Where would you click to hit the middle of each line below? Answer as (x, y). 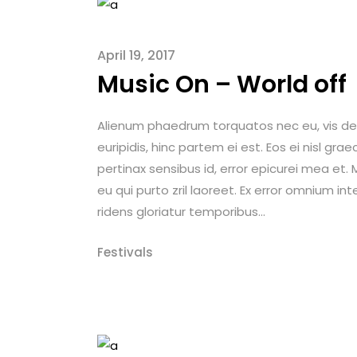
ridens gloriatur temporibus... (181, 211)
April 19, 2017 (136, 55)
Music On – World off (222, 84)
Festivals (125, 252)
